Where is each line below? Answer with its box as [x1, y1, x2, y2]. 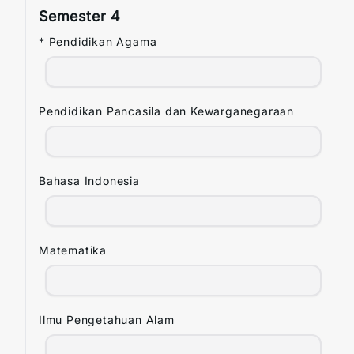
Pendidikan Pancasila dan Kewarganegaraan [39, 104, 294, 118]
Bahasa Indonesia [39, 174, 140, 187]
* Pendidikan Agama [39, 35, 157, 48]
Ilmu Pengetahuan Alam [39, 313, 175, 326]
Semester [39, 8, 111, 24]
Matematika [39, 243, 107, 257]
